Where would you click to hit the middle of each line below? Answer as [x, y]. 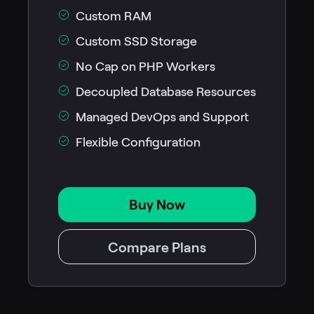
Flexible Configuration [138, 143]
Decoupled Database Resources [166, 92]
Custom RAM [114, 16]
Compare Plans [157, 248]
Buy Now [157, 205]
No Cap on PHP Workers [145, 67]
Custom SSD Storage [136, 42]
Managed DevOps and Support [162, 117]
